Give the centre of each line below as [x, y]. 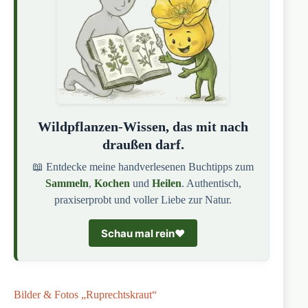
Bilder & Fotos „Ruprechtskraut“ [85, 295]
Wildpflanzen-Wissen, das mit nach [143, 127]
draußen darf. [143, 145]
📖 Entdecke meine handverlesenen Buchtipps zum [143, 167]
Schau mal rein [138, 233]
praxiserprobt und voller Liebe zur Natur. [143, 200]
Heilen [166, 184]
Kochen [112, 184]
